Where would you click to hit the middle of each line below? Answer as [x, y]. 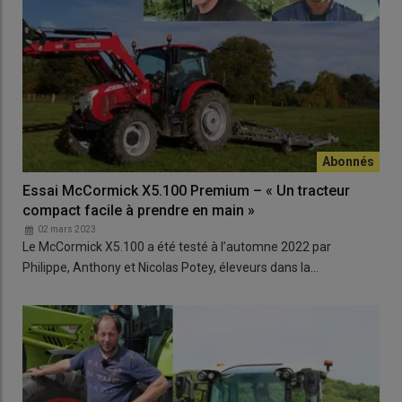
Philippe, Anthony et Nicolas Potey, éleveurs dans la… [170, 267]
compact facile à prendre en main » [139, 210]
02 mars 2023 [67, 229]
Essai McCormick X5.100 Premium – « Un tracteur [186, 190]
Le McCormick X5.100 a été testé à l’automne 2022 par [177, 246]
